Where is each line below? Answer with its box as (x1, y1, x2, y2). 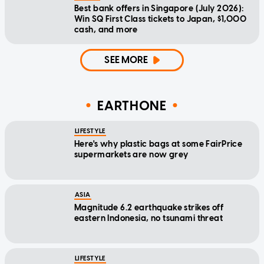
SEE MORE (104, 54, 148, 66)
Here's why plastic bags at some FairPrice (74, 139, 243, 150)
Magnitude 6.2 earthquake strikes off (74, 203, 224, 213)
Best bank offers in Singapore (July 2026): (74, 4, 245, 14)
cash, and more (74, 25, 138, 35)
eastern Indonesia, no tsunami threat (74, 213, 223, 224)
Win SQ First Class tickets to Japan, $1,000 (74, 14, 247, 25)
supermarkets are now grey (74, 150, 189, 160)
